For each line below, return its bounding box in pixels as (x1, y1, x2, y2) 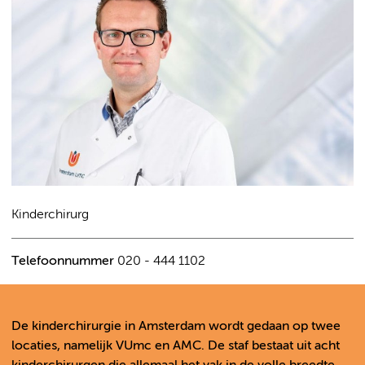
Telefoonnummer (11, 255, 114, 269)
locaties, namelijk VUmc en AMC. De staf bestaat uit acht (11, 340, 340, 354)
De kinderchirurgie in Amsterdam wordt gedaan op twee (11, 320, 341, 334)
